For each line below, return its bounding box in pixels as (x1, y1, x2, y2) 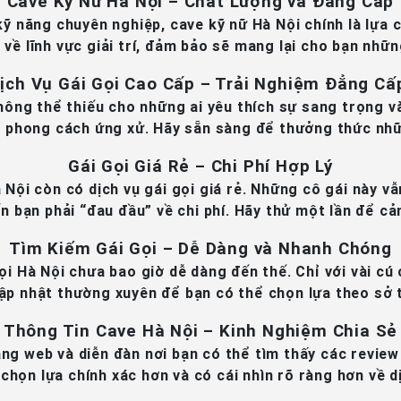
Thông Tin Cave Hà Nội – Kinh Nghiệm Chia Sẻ (3, 320, 398, 341)
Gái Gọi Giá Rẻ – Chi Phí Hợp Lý (68, 155, 333, 176)
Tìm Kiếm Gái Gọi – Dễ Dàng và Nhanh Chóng (9, 237, 392, 259)
